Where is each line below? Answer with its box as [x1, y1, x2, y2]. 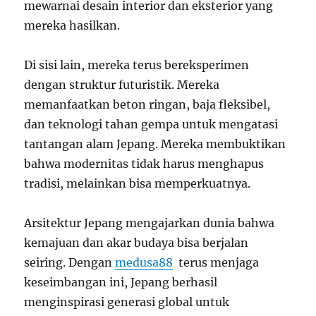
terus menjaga [178, 255, 260, 269]
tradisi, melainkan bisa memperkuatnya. [24, 176, 251, 190]
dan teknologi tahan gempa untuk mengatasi [24, 116, 279, 131]
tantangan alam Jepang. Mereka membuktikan [24, 136, 286, 151]
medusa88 [115, 255, 174, 269]
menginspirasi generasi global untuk [24, 294, 230, 309]
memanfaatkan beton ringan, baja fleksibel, [24, 97, 271, 111]
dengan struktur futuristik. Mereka [24, 77, 220, 92]
